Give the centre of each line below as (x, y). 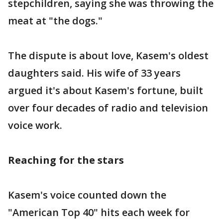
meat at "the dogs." (55, 20)
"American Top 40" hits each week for (99, 212)
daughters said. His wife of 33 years (94, 73)
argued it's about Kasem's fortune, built (106, 90)
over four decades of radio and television (108, 108)
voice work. (35, 125)
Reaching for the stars (66, 160)
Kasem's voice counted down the (87, 195)
